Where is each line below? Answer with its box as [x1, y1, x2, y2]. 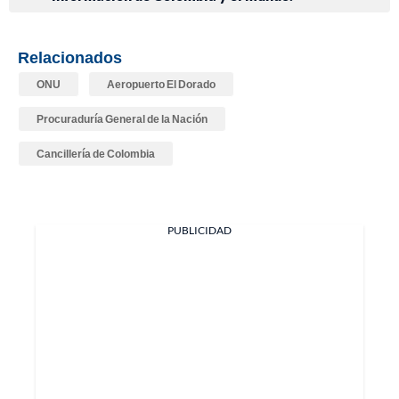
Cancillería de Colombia [37, 147, 155, 161]
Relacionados [18, 47, 122, 68]
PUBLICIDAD [167, 224, 232, 238]
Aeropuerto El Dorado [107, 77, 216, 92]
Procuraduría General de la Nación [37, 112, 208, 126]
